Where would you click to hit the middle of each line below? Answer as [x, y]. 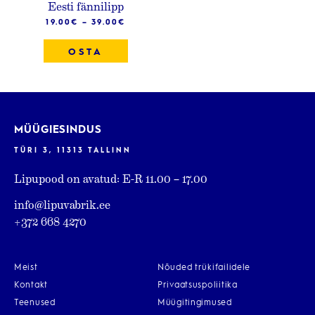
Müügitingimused [195, 303]
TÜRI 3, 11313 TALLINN [73, 150]
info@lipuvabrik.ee [62, 204]
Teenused [35, 303]
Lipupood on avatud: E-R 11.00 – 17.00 [111, 178]
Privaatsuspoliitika [198, 285]
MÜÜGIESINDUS [58, 130]
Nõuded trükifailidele [204, 268]
